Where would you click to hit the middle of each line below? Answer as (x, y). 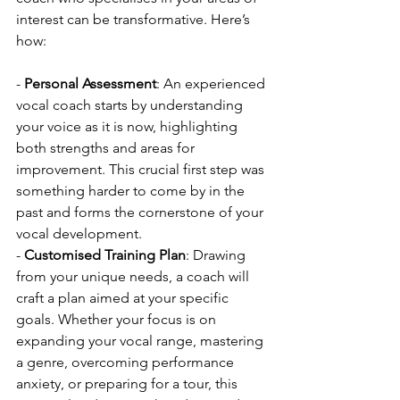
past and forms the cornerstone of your (142, 212)
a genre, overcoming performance (127, 362)
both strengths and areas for (107, 147)
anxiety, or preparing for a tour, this (129, 383)
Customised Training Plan (105, 254)
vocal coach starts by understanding (131, 104)
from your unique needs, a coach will (134, 276)
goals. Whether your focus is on (118, 319)
